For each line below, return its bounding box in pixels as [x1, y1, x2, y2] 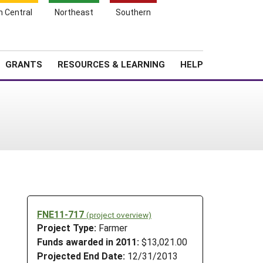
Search [204, 35, 237, 49]
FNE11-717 [37, 207, 86, 220]
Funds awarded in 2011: [37, 235, 139, 248]
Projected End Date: [37, 249, 125, 262]
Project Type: [37, 221, 99, 234]
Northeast [55, 6, 93, 18]
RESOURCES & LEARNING [58, 58, 165, 70]
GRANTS [5, 58, 42, 70]
